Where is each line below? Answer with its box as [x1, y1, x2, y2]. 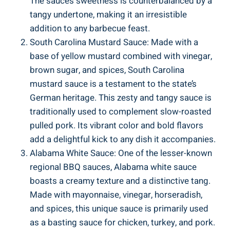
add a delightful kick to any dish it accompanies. [30, 132, 216, 146]
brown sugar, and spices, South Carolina [30, 63, 184, 76]
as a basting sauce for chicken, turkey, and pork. [30, 216, 215, 229]
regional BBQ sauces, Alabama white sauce [30, 160, 197, 174]
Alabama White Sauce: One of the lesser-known [30, 146, 212, 160]
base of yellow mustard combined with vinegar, [30, 49, 212, 63]
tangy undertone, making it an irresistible [30, 8, 187, 21]
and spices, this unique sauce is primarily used [30, 202, 208, 215]
